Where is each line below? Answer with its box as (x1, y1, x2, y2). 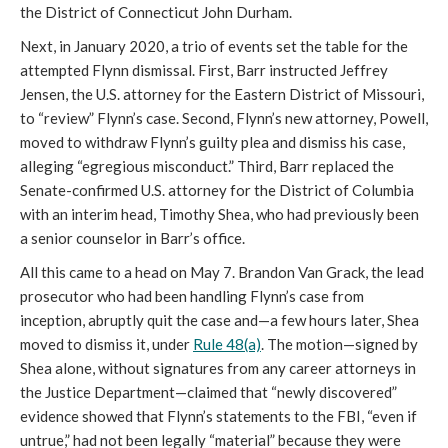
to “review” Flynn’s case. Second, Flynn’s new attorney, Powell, (20, 108, 428, 127)
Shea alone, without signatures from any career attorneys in (20, 358, 416, 377)
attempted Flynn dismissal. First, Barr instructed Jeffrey (20, 60, 388, 79)
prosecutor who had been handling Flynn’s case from (20, 286, 364, 305)
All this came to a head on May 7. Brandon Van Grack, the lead (20, 262, 424, 281)
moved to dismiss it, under (20, 334, 193, 353)
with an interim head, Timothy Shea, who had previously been (20, 204, 419, 223)
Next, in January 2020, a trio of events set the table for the (20, 36, 408, 55)
